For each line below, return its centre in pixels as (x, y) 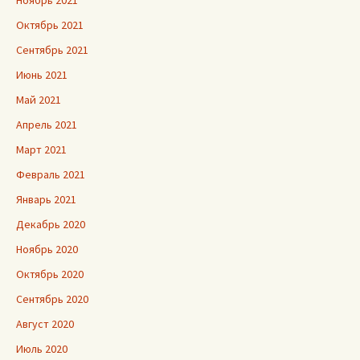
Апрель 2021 (47, 125)
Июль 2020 (42, 349)
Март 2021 (41, 150)
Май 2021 (39, 100)
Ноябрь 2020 (47, 250)
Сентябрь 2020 (52, 299)
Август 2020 (45, 324)
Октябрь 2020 (50, 274)
